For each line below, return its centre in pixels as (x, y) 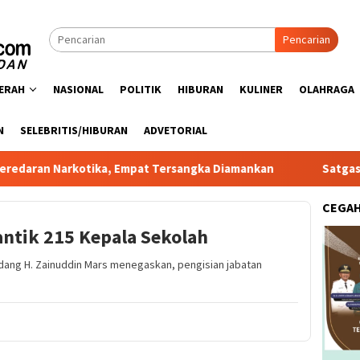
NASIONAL (78, 89)
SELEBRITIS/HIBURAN (74, 130)
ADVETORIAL (176, 130)
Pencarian (307, 39)
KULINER (261, 89)
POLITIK (141, 89)
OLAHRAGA (327, 89)
